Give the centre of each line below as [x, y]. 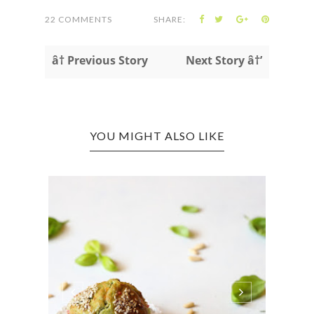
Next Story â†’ [224, 61]
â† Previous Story [100, 61]
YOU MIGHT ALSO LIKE [157, 136]
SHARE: [170, 20]
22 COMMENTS [78, 20]
